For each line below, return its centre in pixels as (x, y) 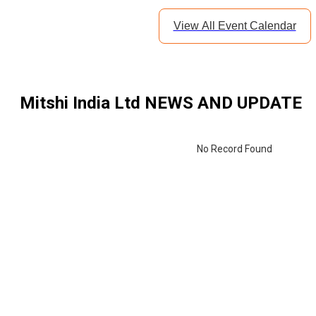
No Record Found (235, 149)
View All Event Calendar (235, 26)
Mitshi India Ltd (80, 103)
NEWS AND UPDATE (221, 103)
